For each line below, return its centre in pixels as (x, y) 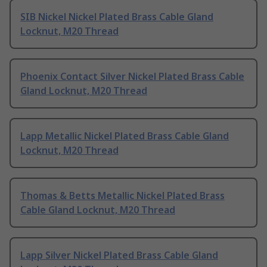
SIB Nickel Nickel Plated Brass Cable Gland (117, 16)
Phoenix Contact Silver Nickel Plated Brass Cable (132, 76)
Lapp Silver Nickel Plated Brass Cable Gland (119, 255)
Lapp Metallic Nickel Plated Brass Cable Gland (125, 136)
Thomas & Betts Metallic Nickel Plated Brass (122, 195)
